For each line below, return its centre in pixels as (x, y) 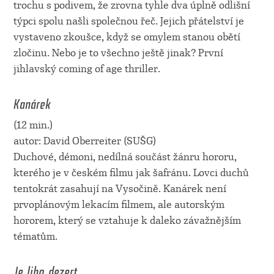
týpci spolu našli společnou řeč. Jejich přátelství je (128, 21)
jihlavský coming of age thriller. (87, 68)
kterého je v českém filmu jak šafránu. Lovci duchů (131, 172)
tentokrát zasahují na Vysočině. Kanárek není (120, 188)
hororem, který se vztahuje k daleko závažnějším (127, 220)
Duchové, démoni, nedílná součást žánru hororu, (125, 157)
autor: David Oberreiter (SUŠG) (84, 141)
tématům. (35, 236)
